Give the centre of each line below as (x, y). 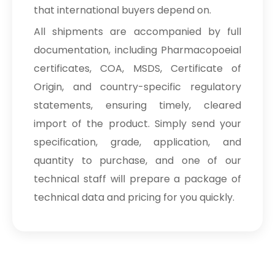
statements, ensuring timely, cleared (137, 105)
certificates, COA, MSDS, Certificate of (137, 68)
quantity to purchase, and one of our (137, 161)
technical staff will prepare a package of (137, 179)
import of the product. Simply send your (137, 124)
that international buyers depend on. (122, 10)
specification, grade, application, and (137, 142)
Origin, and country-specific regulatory (137, 87)
